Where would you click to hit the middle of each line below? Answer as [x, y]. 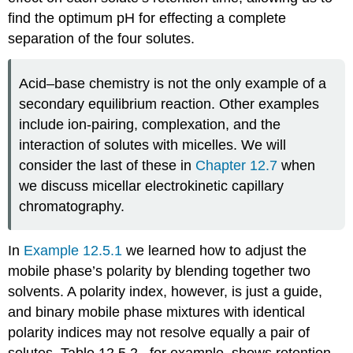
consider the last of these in [108, 165]
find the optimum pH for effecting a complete [147, 19]
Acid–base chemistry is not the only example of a [173, 83]
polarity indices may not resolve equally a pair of [159, 333]
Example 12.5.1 [75, 251]
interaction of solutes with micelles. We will [153, 145]
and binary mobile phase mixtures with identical [157, 312]
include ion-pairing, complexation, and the [150, 124]
